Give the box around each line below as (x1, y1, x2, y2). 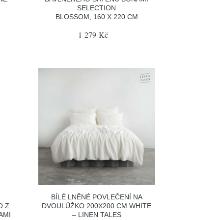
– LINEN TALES (72, 210, 121, 219)
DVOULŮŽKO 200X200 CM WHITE (42, 201, 152, 210)
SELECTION (77, 4, 116, 12)
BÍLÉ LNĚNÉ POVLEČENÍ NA (51, 192, 142, 201)
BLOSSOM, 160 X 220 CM (55, 13, 138, 21)
